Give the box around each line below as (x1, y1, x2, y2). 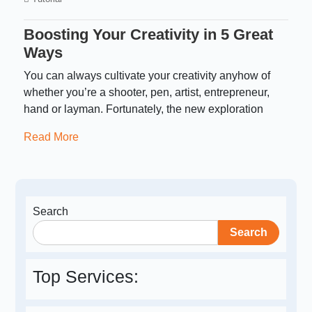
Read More (24, 131, 79, 143)
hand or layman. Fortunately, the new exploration (24, 103, 264, 116)
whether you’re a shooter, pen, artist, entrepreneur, (24, 86, 270, 99)
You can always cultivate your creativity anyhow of (24, 70, 271, 82)
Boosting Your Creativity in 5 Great (24, 26, 274, 44)
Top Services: (33, 267, 139, 287)
